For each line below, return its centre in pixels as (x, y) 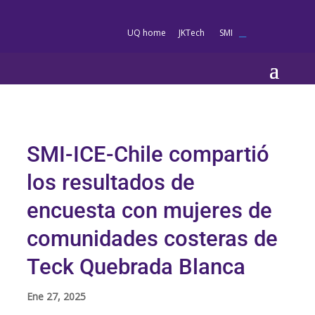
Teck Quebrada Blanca (136, 267)
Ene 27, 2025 (57, 296)
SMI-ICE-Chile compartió (148, 154)
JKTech (193, 33)
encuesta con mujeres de (150, 211)
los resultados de (111, 182)
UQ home (147, 33)
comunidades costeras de (153, 239)
